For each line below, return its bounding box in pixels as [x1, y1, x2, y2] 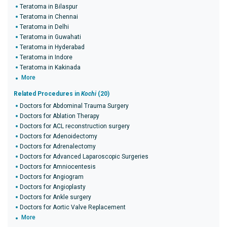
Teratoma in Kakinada [20, 64, 81, 71]
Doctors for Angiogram [20, 173, 84, 180]
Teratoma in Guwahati [20, 33, 81, 41]
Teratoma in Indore [20, 54, 72, 61]
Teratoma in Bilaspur [20, 3, 78, 10]
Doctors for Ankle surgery [20, 194, 91, 201]
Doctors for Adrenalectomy [20, 143, 96, 150]
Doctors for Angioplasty [20, 183, 86, 191]
